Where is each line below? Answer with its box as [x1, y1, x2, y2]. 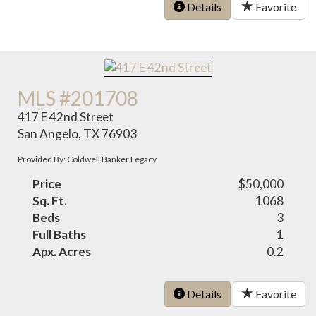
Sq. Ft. [32, 193, 68, 209]
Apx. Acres [32, 244, 92, 260]
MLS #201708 [18, 86, 139, 111]
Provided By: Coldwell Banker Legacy [18, 154, 157, 165]
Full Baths [32, 227, 87, 243]
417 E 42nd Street [18, 109, 114, 125]
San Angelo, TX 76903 [18, 126, 138, 142]
